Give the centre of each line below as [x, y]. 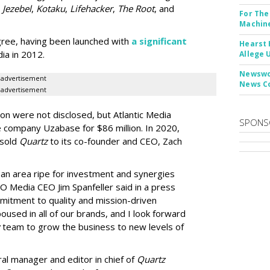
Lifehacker [91, 8]
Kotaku [51, 8]
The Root [136, 8]
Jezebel [17, 8]
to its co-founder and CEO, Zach [115, 141]
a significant [159, 41]
